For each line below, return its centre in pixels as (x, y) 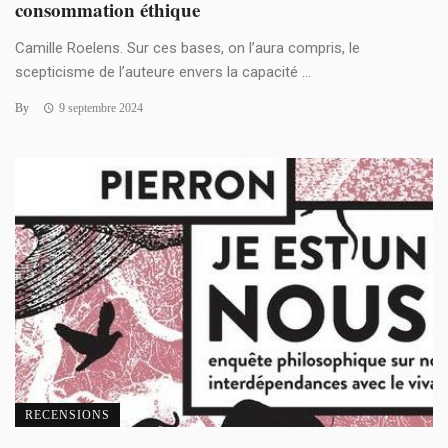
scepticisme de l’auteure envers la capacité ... (163, 71)
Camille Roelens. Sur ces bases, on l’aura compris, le (187, 47)
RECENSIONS (67, 415)
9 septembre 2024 (100, 107)
